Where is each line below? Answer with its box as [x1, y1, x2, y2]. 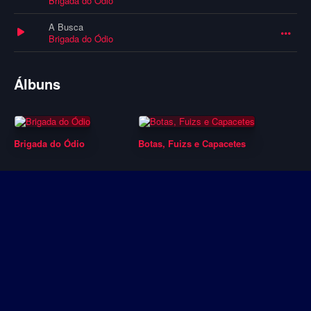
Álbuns [14, 74, 60, 94]
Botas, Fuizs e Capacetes [138, 137, 246, 151]
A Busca [49, 20, 83, 34]
